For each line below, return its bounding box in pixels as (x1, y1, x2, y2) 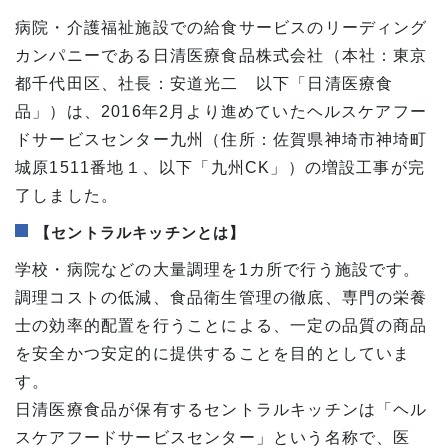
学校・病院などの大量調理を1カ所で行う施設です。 (15, 261, 421, 279)
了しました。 (15, 187, 119, 205)
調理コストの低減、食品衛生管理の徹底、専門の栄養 (15, 289, 428, 307)
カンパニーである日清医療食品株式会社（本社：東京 (15, 47, 428, 65)
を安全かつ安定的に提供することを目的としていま (15, 345, 411, 363)
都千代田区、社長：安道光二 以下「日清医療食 (15, 75, 394, 93)
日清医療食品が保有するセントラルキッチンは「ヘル (15, 401, 428, 419)
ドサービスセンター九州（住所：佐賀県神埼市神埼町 (15, 131, 428, 149)
